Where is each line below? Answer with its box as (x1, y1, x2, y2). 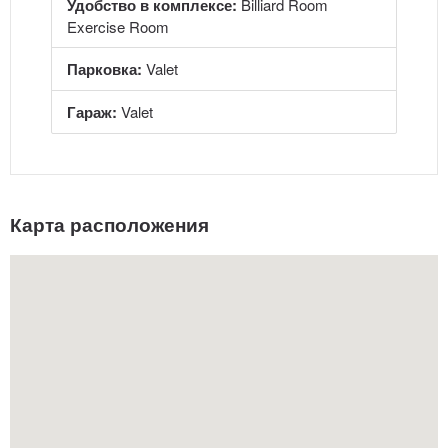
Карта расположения (10, 211, 209, 238)
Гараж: (67, 101, 117, 123)
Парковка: (67, 58, 142, 80)
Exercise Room (67, 16, 169, 37)
